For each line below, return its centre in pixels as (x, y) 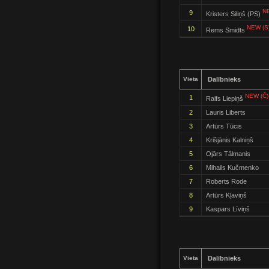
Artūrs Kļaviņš (226, 195)
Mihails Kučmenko (232, 168)
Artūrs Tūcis (224, 126)
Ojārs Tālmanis (228, 154)
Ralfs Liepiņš (225, 98)
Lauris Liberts (226, 113)
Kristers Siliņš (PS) (234, 14)
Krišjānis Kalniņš (230, 140)
